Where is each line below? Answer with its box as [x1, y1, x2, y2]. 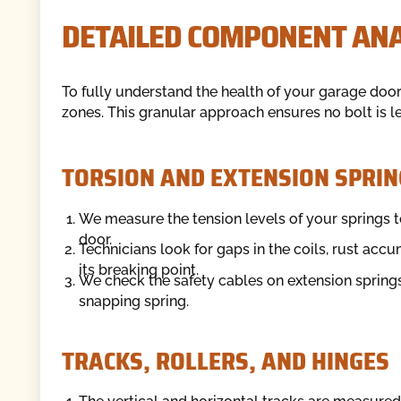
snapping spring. [79, 293, 189, 311]
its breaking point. [79, 261, 199, 279]
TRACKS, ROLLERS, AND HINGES [61, 342, 389, 381]
